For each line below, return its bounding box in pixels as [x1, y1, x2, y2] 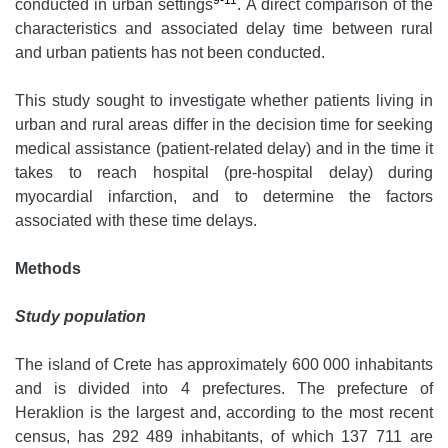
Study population [15, 308, 146, 326]
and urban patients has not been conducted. [15, 44, 325, 62]
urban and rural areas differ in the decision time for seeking [15, 116, 433, 134]
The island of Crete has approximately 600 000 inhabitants [15, 356, 433, 374]
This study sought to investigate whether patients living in [15, 92, 433, 110]
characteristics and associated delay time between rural [15, 20, 433, 38]
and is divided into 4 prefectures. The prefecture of [15, 380, 433, 398]
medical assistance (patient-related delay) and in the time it [15, 140, 433, 158]
